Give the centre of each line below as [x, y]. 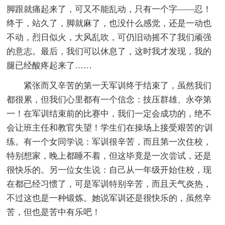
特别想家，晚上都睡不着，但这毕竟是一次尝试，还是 [109, 156]
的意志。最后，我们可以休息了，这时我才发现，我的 [109, 51]
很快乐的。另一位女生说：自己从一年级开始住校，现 [109, 170]
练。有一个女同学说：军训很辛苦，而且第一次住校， [109, 142]
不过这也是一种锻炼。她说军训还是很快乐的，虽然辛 [109, 198]
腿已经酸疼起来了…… [49, 65]
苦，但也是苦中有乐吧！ [54, 212]
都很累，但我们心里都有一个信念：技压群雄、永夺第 [109, 99]
